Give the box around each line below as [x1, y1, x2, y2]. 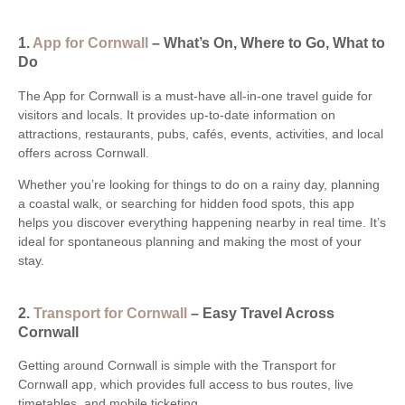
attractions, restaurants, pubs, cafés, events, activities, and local [18, 126, 383, 141]
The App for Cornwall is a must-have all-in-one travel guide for [18, 88, 372, 103]
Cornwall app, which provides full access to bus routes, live [18, 377, 353, 392]
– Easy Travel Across [191, 305, 334, 322]
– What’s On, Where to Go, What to [152, 34, 385, 52]
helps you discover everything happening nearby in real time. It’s [18, 214, 386, 230]
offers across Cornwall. [18, 145, 149, 160]
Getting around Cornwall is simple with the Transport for [18, 358, 336, 373]
